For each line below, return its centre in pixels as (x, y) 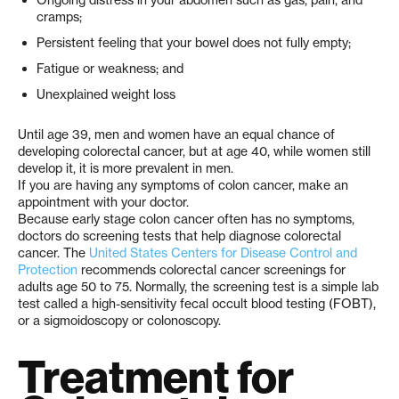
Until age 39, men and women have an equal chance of (176, 134)
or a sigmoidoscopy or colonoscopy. (119, 320)
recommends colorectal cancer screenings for (212, 269)
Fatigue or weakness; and (110, 68)
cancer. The (53, 252)
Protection (48, 269)
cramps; (59, 16)
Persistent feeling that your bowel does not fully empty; (194, 42)
